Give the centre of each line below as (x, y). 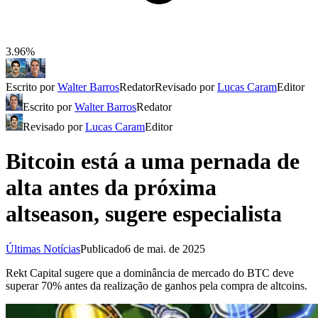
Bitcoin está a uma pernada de (153, 161)
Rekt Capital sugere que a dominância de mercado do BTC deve (150, 273)
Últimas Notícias (43, 248)
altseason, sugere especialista (144, 214)
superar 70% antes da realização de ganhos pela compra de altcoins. (157, 285)
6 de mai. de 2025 (165, 248)
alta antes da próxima (111, 188)
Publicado (103, 248)
